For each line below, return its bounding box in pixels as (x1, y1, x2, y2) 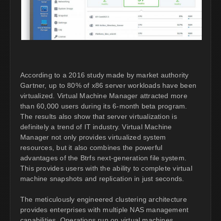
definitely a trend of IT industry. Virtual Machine (20, 123, 172, 131)
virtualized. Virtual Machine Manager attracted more (20, 92, 187, 100)
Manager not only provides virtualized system (20, 133, 166, 142)
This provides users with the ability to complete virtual (20, 164, 192, 173)
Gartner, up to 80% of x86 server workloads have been (20, 81, 196, 90)
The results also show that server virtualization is (20, 112, 177, 121)
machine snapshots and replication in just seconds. (20, 175, 184, 183)
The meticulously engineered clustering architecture (20, 195, 187, 204)
